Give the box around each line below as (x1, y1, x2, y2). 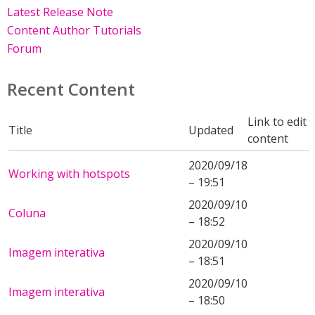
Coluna (8, 205, 46, 221)
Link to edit (247, 114, 307, 130)
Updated (188, 122, 233, 139)
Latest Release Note (7, 4, 113, 20)
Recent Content (7, 77, 135, 101)
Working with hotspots (8, 166, 130, 182)
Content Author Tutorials (7, 22, 141, 39)
